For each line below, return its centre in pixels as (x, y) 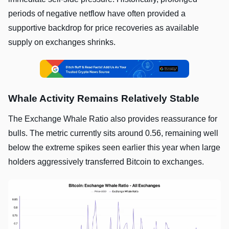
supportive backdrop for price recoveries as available (104, 28)
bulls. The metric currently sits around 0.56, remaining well (113, 133)
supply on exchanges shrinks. (62, 42)
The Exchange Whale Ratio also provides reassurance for (113, 119)
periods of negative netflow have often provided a (97, 13)
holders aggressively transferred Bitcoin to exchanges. (107, 162)
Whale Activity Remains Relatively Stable (104, 99)
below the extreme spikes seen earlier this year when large (114, 148)
